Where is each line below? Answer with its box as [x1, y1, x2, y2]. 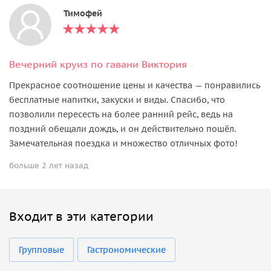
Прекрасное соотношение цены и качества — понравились [9, 79, 260, 91]
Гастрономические [87, 244, 166, 255]
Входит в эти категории [9, 208, 154, 224]
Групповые [19, 244, 64, 255]
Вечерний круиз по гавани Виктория [9, 57, 187, 70]
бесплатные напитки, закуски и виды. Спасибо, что [9, 94, 225, 105]
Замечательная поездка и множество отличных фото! [9, 137, 238, 149]
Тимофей [64, 7, 102, 19]
